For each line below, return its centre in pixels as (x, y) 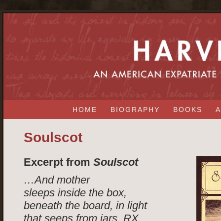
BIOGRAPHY (135, 109)
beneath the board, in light (85, 205)
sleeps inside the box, (75, 193)
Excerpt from (58, 162)
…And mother (57, 180)
